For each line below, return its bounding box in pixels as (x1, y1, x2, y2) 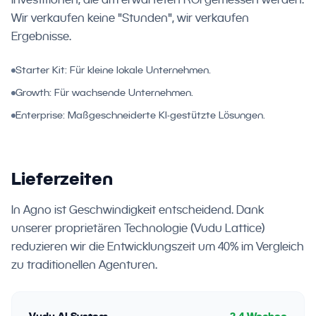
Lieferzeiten (11, 169, 113, 188)
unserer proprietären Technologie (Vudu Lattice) (11, 221, 265, 235)
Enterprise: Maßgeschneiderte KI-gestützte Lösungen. (16, 109, 265, 121)
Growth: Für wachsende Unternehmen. (16, 87, 193, 98)
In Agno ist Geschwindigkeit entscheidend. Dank (11, 203, 264, 217)
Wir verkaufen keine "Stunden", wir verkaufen (11, 11, 249, 25)
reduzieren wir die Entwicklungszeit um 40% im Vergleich (11, 240, 304, 253)
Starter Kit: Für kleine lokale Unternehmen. (16, 64, 211, 75)
